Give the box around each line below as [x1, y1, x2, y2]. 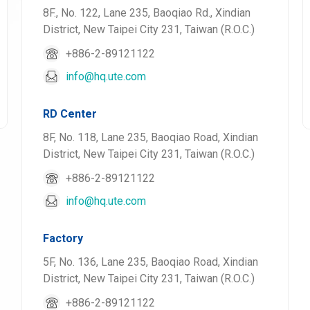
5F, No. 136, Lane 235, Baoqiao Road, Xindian [42, 255, 258, 268]
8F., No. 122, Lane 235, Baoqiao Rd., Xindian [42, 6, 250, 19]
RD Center [42, 107, 97, 120]
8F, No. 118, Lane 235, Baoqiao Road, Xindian [42, 131, 258, 144]
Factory [42, 232, 83, 245]
